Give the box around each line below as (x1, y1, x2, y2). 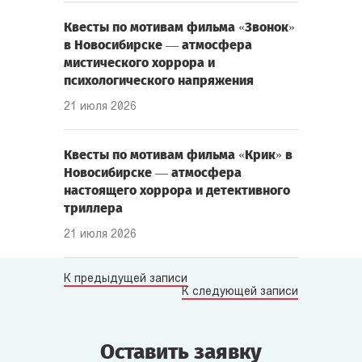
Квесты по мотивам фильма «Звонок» (64, 19, 295, 36)
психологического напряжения (64, 73, 254, 89)
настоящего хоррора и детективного (64, 183, 290, 199)
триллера (64, 200, 123, 217)
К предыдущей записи (64, 273, 187, 286)
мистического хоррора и (64, 55, 215, 71)
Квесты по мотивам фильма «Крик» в (64, 147, 293, 163)
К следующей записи (182, 286, 298, 299)
